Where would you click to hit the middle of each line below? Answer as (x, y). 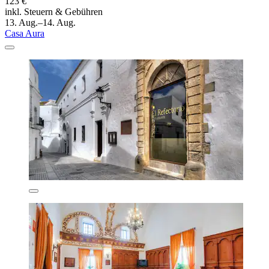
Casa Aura (25, 33)
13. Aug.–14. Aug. (40, 22)
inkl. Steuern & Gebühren (54, 11)
